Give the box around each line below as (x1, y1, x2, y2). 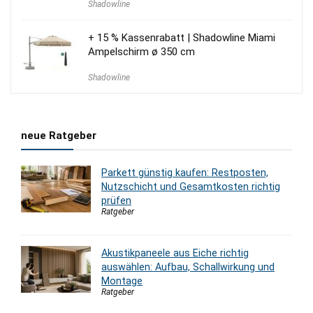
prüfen (101, 194, 131, 206)
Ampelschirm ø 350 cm (88, 45, 195, 58)
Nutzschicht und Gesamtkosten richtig (101, 180, 280, 192)
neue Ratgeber (21, 129, 96, 142)
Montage (101, 275, 143, 286)
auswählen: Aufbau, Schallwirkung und (101, 261, 275, 272)
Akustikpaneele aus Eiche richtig (101, 247, 249, 259)
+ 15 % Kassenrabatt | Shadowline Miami (88, 31, 275, 44)
